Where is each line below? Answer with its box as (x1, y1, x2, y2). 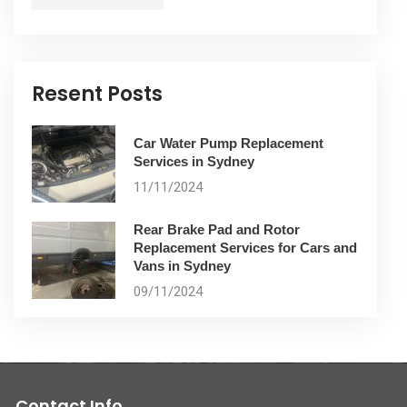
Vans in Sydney (134, 258, 231, 274)
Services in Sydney (134, 153, 254, 169)
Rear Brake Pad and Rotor (134, 222, 300, 238)
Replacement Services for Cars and (134, 240, 357, 256)
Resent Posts (32, 80, 163, 109)
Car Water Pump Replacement (134, 134, 323, 151)
